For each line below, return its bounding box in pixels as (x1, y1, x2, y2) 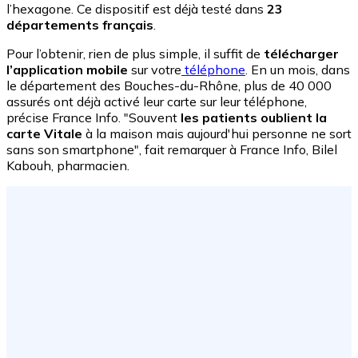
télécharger (261, 46, 339, 62)
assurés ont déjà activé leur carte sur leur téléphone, (6, 93, 307, 110)
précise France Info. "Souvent (6, 109, 177, 126)
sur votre (128, 62, 181, 78)
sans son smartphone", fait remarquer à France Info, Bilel (6, 141, 337, 158)
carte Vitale (6, 125, 82, 142)
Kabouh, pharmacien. (6, 157, 129, 174)
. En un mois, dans (245, 62, 350, 78)
